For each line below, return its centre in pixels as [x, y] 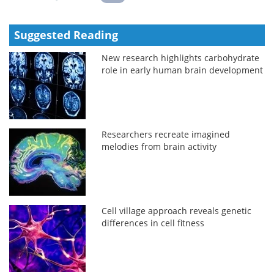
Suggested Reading [66, 35]
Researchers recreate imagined [166, 134]
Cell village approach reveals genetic [177, 210]
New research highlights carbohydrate [181, 57]
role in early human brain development [183, 70]
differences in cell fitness [153, 223]
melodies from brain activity [159, 146]
